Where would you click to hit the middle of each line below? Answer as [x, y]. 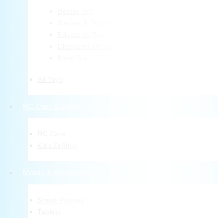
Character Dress [85, 46]
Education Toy [81, 35]
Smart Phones [61, 200]
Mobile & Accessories [59, 173]
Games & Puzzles [87, 23]
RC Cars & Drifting [54, 107]
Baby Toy [73, 58]
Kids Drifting [58, 146]
